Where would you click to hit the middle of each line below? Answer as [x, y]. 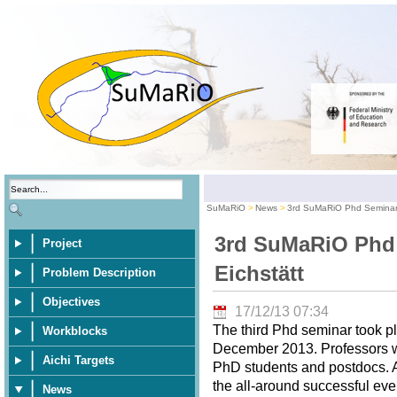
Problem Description [99, 272]
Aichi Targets [78, 360]
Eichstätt [259, 273]
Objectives [71, 302]
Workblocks [75, 331]
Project [62, 243]
